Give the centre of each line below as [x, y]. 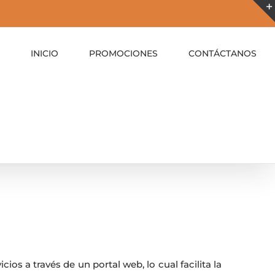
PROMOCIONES [123, 53]
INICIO [45, 53]
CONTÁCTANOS [223, 53]
